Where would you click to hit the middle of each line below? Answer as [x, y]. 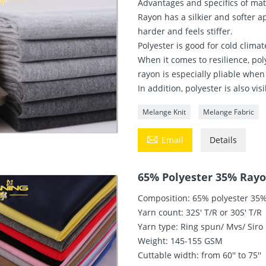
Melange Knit [164, 112]
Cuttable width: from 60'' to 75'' [200, 255]
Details [224, 140]
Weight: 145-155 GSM [180, 240]
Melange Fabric [229, 112]
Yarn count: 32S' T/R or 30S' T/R [200, 212]
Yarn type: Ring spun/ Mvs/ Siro [201, 226]
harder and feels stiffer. [186, 31]
